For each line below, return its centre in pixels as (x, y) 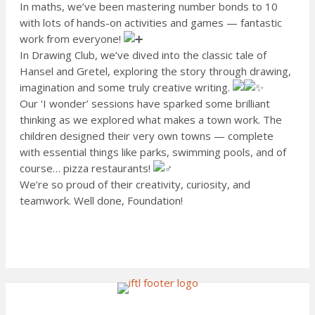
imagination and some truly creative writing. (126, 87)
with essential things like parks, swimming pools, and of (153, 152)
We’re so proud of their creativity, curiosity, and (135, 184)
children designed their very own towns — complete (147, 135)
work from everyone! (72, 38)
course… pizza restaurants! (86, 168)
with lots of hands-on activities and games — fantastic (151, 22)
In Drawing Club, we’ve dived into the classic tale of (143, 54)
